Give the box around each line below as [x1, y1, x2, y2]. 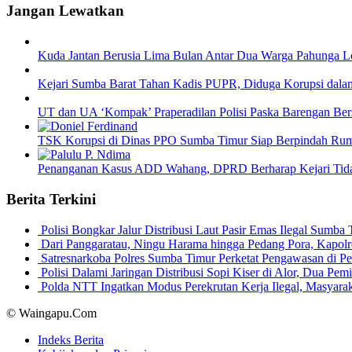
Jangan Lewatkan [6, 2, 124, 20]
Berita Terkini [6, 190, 96, 207]
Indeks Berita [38, 332, 104, 346]
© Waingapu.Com [6, 306, 97, 320]
